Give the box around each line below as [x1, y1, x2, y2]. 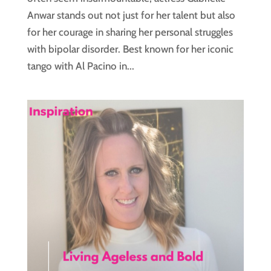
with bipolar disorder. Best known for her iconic [27, 43, 233, 56]
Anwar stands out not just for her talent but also [27, 9, 235, 22]
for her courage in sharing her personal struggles [27, 26, 233, 39]
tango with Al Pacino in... [27, 60, 134, 73]
